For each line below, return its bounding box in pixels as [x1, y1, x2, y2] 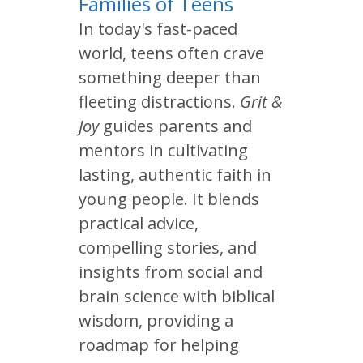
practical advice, [79, 212, 199, 234]
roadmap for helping [79, 334, 239, 356]
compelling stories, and [79, 237, 257, 258]
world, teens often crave [79, 42, 264, 64]
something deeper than [79, 66, 261, 88]
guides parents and [99, 115, 252, 137]
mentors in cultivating [79, 139, 248, 161]
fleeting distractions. [79, 91, 240, 113]
